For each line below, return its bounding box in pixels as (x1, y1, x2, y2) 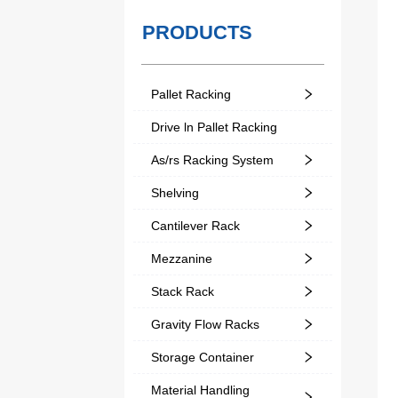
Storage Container (150, 349, 254, 364)
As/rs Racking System (150, 152, 274, 167)
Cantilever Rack (150, 218, 240, 233)
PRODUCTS (141, 20, 252, 44)
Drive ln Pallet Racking (150, 119, 277, 134)
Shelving (150, 185, 199, 200)
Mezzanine (150, 251, 212, 266)
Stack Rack (150, 283, 214, 298)
